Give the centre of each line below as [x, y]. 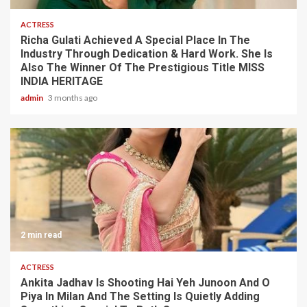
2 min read [41, 235]
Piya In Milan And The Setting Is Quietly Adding [140, 297]
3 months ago [73, 98]
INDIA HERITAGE [62, 82]
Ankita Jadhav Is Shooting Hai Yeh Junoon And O [145, 283]
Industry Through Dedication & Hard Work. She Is [147, 54]
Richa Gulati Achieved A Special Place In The [135, 40]
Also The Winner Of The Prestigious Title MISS [143, 68]
